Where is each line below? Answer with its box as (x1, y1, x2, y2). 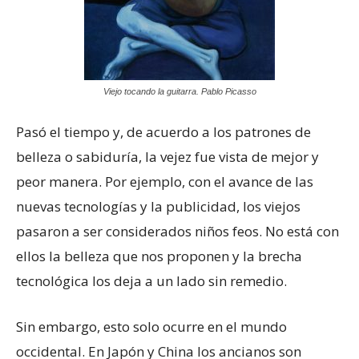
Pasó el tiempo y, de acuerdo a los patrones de (16, 123, 311, 142)
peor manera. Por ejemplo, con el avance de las (16, 172, 313, 192)
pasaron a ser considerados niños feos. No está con (16, 222, 339, 241)
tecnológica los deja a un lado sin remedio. (16, 272, 287, 291)
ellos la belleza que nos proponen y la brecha (16, 247, 302, 266)
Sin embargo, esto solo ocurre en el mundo (16, 317, 287, 337)
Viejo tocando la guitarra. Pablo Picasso (103, 87, 256, 97)
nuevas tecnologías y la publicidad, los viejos (16, 197, 301, 216)
